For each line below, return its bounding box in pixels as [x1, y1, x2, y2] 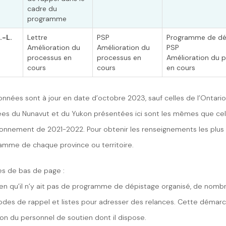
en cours [166, 63, 195, 72]
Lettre [27, 33, 47, 42]
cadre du [27, 4, 57, 13]
